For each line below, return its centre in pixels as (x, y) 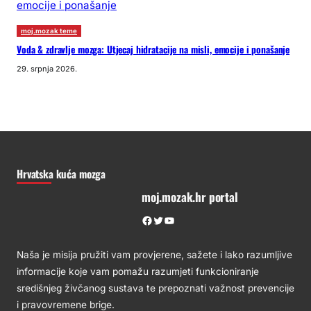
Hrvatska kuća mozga (61, 174)
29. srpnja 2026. (47, 69)
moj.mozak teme (49, 31)
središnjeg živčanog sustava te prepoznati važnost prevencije (155, 288)
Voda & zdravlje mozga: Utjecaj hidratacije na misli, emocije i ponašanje (153, 50)
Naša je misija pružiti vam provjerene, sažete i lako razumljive (154, 255)
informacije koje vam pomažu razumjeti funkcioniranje (138, 272)
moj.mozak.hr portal (190, 196)
